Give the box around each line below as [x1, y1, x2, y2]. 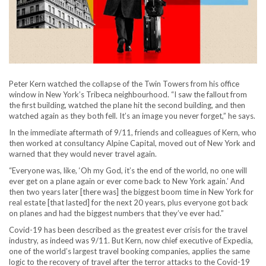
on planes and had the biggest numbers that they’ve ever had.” [9, 208, 224, 218]
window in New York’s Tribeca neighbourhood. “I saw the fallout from [9, 90, 247, 99]
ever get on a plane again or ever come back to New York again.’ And [9, 176, 245, 186]
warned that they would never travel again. [9, 149, 157, 159]
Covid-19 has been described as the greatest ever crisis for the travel [9, 225, 248, 235]
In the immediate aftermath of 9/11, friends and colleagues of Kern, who [9, 128, 256, 137]
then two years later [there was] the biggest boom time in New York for [9, 187, 254, 197]
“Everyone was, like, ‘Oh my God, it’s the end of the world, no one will [9, 166, 247, 175]
